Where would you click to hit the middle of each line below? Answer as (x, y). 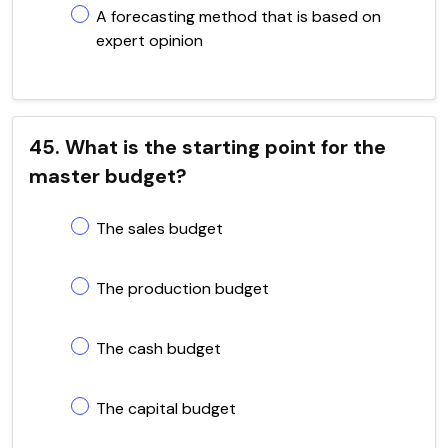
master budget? (108, 175)
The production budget (182, 288)
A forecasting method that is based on (238, 16)
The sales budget (159, 228)
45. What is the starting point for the (207, 146)
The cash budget (158, 348)
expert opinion (149, 40)
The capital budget (166, 408)
